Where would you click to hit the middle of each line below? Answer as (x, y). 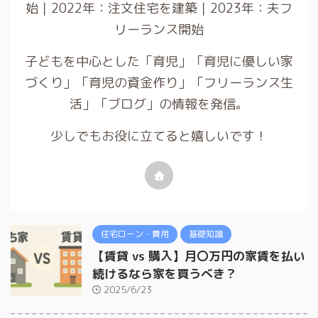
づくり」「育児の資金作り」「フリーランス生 (159, 83)
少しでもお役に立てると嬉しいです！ (159, 136)
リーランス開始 (159, 29)
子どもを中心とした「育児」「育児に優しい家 (159, 61)
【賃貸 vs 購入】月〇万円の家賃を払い (199, 256)
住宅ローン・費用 (135, 234)
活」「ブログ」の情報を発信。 (159, 104)
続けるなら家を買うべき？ (165, 274)
